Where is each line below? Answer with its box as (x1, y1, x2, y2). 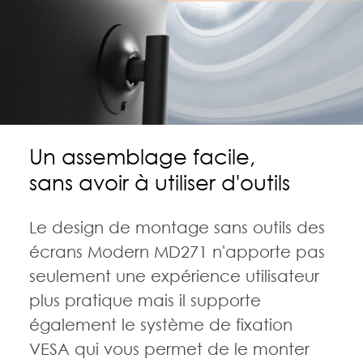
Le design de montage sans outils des (28, 216, 325, 237)
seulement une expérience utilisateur (28, 265, 319, 285)
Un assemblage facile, (28, 143, 255, 169)
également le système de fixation (28, 314, 293, 334)
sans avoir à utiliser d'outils (28, 169, 290, 195)
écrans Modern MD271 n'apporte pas (28, 241, 325, 261)
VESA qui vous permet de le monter (28, 338, 310, 358)
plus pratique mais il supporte (28, 289, 261, 310)
